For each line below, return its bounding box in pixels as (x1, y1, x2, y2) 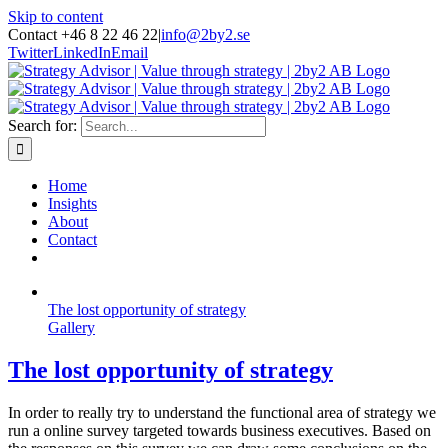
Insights (48, 195, 97, 212)
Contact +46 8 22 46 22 (8, 26, 158, 43)
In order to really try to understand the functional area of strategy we (8, 403, 436, 421)
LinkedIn (53, 44, 111, 61)
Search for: (8, 117, 77, 134)
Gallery (48, 319, 95, 336)
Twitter (8, 44, 53, 61)
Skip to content (8, 8, 103, 25)
